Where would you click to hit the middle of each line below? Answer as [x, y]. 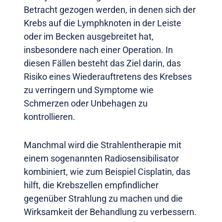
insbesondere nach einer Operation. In [98, 50]
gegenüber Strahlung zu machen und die [103, 199]
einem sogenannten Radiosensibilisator [101, 159]
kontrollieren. [50, 117]
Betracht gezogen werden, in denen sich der [110, 10]
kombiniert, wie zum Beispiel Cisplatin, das [107, 172]
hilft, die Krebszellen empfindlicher [91, 185]
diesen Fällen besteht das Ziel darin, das [102, 63]
